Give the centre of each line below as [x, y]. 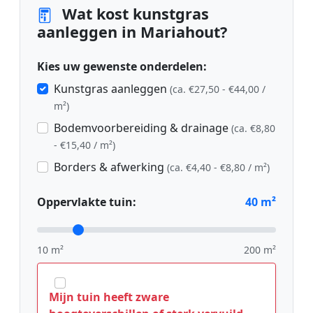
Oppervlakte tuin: [87, 202]
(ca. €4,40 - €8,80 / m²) [218, 167]
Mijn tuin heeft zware [109, 297]
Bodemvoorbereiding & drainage [143, 128]
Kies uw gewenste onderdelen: [122, 66]
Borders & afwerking [110, 167]
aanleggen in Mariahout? [132, 31]
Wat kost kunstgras [133, 13]
